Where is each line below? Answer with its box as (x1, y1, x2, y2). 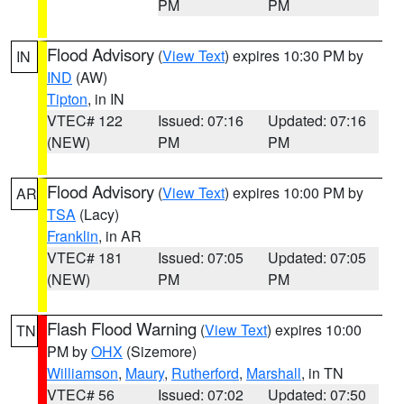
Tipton (47, 88, 87, 109)
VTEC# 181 (47, 247, 123, 268)
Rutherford (171, 363, 239, 383)
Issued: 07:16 (157, 110, 243, 131)
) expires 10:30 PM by (225, 45, 363, 66)
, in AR (98, 225, 142, 246)
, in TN (301, 363, 344, 383)
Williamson (47, 363, 118, 383)
